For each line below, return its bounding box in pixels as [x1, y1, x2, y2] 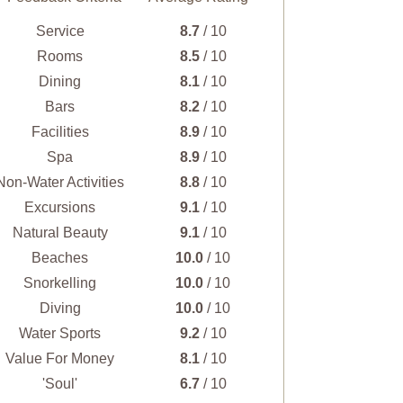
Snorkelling [23, 274, 96, 291]
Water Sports [19, 325, 101, 341]
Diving [39, 300, 81, 316]
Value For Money [5, 350, 114, 366]
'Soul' [42, 375, 77, 391]
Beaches [31, 249, 88, 265]
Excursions [24, 199, 95, 215]
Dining [39, 73, 81, 89]
